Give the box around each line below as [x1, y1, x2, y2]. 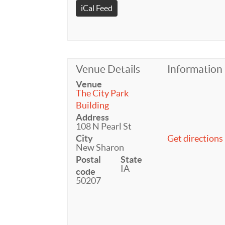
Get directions [167, 133, 223, 144]
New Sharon [76, 142, 125, 153]
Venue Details [76, 63, 141, 75]
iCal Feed [81, 4, 113, 13]
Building [76, 100, 109, 110]
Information [167, 63, 222, 75]
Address [76, 112, 109, 123]
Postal [76, 154, 101, 165]
